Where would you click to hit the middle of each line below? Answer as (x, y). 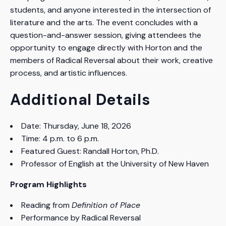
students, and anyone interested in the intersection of (110, 10)
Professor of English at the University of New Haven (115, 163)
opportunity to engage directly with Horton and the (106, 48)
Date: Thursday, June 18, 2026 (76, 126)
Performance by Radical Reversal (81, 217)
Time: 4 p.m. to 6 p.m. (60, 138)
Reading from (46, 205)
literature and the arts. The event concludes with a (104, 22)
